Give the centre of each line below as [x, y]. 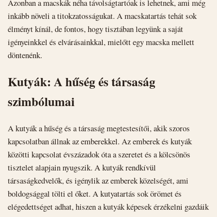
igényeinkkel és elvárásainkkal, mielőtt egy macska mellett [101, 42]
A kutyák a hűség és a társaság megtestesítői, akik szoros [99, 128]
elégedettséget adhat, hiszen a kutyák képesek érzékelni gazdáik [108, 206]
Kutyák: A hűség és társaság [82, 82]
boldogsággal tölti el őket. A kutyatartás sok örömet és [95, 193]
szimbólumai [41, 102]
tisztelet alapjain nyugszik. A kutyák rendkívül [82, 167]
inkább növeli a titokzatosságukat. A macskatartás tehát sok [102, 16]
